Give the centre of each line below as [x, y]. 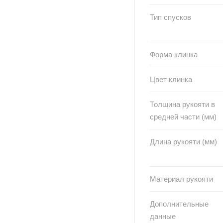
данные [163, 216]
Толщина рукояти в [182, 104]
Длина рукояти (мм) [183, 141]
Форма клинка [174, 54]
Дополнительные [179, 204]
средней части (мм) [183, 116]
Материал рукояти [181, 179]
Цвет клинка [171, 79]
